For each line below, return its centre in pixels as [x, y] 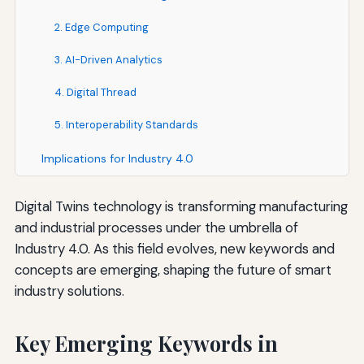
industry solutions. [69, 290]
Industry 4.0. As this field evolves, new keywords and [174, 248]
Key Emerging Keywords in [146, 343]
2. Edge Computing [101, 27]
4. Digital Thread [95, 92]
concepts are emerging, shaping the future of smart [173, 269]
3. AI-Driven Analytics [108, 59]
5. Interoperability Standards [126, 124]
